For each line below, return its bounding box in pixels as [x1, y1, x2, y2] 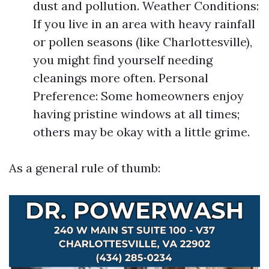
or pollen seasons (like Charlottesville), [33, 34, 252, 49]
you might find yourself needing [33, 52, 213, 67]
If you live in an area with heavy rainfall [33, 16, 255, 31]
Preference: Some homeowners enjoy [33, 88, 244, 103]
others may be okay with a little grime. [33, 124, 250, 139]
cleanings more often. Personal [33, 70, 208, 85]
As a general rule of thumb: [9, 160, 160, 175]
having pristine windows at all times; [33, 106, 240, 121]
